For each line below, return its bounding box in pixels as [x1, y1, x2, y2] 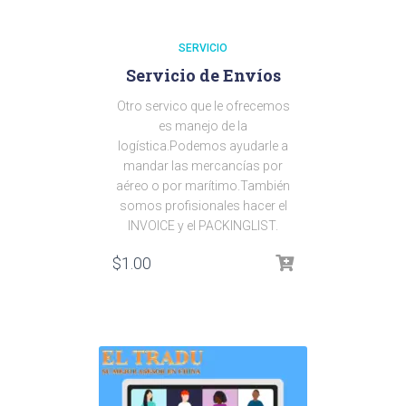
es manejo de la [159, 119, 247, 133]
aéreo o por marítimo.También [116, 179, 290, 193]
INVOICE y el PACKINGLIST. [128, 218, 278, 233]
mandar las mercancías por [123, 159, 283, 173]
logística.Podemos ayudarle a [118, 139, 288, 153]
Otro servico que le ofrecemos [116, 99, 290, 113]
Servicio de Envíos [125, 64, 281, 86]
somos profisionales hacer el [119, 198, 287, 213]
